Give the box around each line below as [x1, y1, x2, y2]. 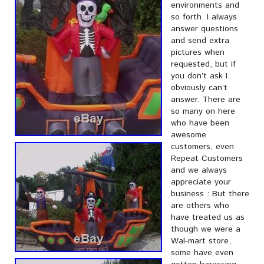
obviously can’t [171, 82, 227, 94]
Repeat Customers [171, 153, 243, 164]
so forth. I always [171, 11, 237, 23]
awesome [171, 129, 206, 141]
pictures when [171, 47, 225, 58]
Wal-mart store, [171, 235, 231, 247]
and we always [171, 164, 227, 176]
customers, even [171, 141, 234, 153]
